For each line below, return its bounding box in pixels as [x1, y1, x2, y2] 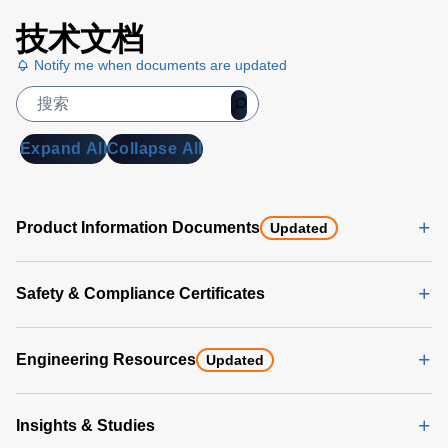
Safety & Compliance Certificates [16, 284, 265, 302]
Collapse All [107, 139, 203, 157]
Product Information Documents [16, 218, 260, 236]
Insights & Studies [16, 416, 155, 434]
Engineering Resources [16, 350, 196, 368]
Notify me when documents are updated [30, 56, 287, 73]
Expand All [20, 139, 107, 157]
